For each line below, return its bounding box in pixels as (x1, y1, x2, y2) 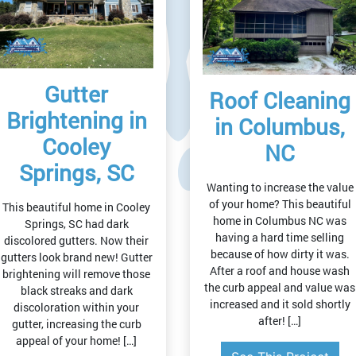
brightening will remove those (2, 266, 150, 282)
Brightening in (6, 106, 147, 136)
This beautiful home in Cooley (2, 199, 150, 215)
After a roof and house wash (210, 263, 350, 279)
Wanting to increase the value (206, 180, 354, 195)
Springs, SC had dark (24, 216, 129, 232)
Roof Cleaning (209, 86, 350, 116)
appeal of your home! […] (16, 333, 137, 349)
